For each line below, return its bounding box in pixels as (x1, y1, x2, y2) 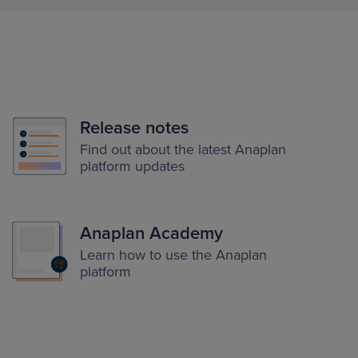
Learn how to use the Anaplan (80, 246, 267, 264)
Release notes (80, 117, 189, 138)
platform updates (80, 157, 185, 175)
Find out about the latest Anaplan (80, 141, 286, 158)
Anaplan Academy (80, 223, 223, 244)
